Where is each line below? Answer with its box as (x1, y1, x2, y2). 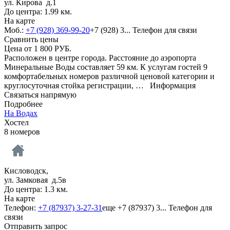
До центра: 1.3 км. (4, 184, 68, 194)
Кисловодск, (4, 166, 48, 175)
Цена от (4, 44, 34, 53)
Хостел (4, 118, 29, 127)
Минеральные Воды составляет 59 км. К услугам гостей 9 (4, 62, 207, 71)
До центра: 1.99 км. (4, 7, 72, 16)
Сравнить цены (4, 34, 59, 44)
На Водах (4, 108, 37, 118)
